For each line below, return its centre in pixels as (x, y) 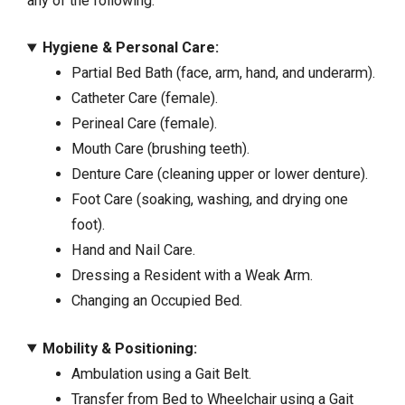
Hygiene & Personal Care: (131, 48)
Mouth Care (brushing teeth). (160, 149)
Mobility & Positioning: (120, 348)
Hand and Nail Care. (133, 250)
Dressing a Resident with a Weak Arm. (192, 276)
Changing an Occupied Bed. (156, 301)
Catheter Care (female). (144, 99)
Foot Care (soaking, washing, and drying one (209, 200)
